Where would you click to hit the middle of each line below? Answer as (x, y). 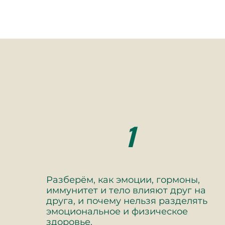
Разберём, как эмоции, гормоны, (123, 180)
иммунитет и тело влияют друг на (126, 190)
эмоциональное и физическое (117, 211)
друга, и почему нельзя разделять (127, 201)
